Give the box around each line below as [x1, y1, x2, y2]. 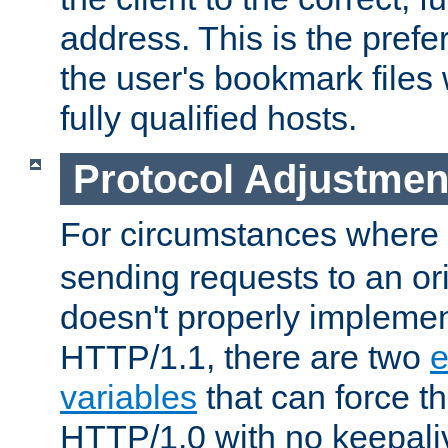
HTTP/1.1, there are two [60, 338, 430, 377]
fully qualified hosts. [60, 98, 357, 137]
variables [60, 378, 197, 417]
